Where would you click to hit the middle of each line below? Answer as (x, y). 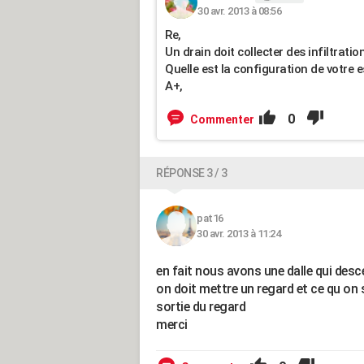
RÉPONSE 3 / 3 (192, 173)
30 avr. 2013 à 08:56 (239, 11)
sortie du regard (201, 307)
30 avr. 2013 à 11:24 (238, 234)
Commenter (222, 119)
